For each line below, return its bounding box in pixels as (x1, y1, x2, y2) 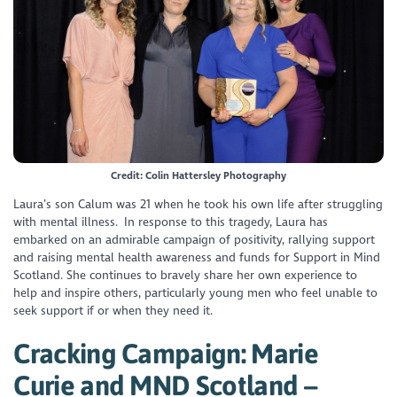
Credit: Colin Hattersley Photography (111, 168, 286, 182)
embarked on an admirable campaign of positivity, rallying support (13, 231, 376, 247)
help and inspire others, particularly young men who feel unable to (13, 284, 378, 300)
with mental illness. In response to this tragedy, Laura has (13, 214, 329, 230)
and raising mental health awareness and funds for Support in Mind (13, 249, 381, 265)
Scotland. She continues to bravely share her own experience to (13, 267, 358, 283)
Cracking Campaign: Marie (13, 337, 318, 369)
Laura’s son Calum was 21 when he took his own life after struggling (13, 196, 384, 212)
